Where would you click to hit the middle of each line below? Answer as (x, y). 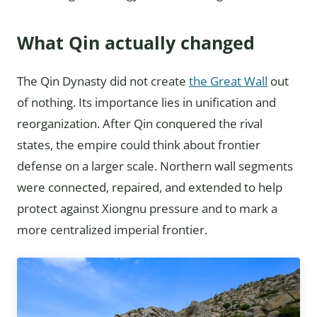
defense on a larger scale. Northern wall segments (155, 166)
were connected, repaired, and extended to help (150, 187)
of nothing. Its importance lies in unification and (146, 102)
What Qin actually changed (136, 42)
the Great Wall (228, 81)
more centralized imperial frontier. (112, 230)
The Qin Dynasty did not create (103, 81)
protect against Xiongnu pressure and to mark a (147, 208)
